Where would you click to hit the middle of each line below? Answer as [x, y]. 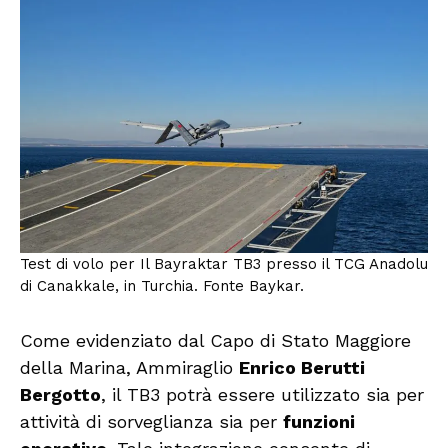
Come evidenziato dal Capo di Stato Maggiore [215, 341]
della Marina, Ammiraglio [129, 368]
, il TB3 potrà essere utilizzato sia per [262, 395]
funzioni [319, 422]
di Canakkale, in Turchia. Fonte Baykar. [162, 286]
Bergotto [60, 395]
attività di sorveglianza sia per [151, 422]
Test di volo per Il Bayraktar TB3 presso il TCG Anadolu [224, 264]
